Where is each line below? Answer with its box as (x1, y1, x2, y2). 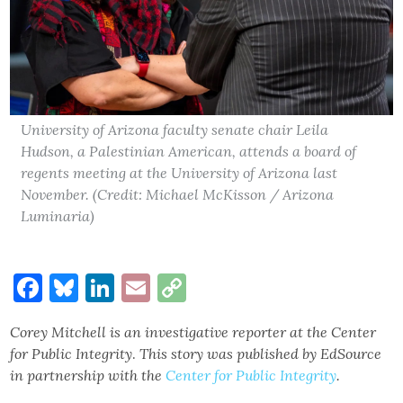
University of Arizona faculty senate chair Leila (21, 120, 329, 139)
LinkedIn (114, 268, 232, 306)
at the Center (290, 322, 377, 341)
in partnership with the (10, 365, 166, 384)
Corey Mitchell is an (10, 322, 142, 341)
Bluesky (78, 268, 184, 306)
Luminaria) (21, 206, 95, 225)
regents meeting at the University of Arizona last (21, 163, 338, 182)
